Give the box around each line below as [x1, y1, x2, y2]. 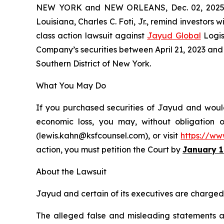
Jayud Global [147, 30, 201, 41]
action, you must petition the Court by [36, 144, 182, 155]
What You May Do [36, 80, 106, 91]
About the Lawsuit [36, 166, 106, 177]
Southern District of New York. [36, 58, 151, 69]
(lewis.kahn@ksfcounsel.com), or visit [36, 130, 181, 141]
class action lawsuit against [36, 30, 147, 41]
